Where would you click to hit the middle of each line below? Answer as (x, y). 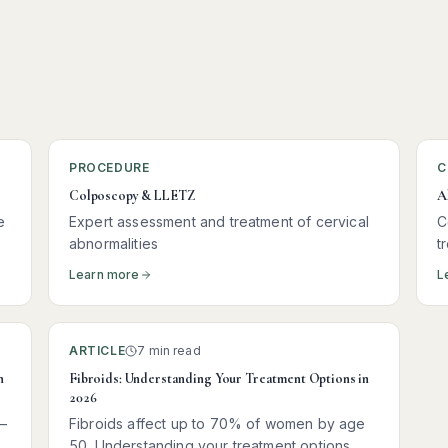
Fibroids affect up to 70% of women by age (217, 423)
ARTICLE (97, 350)
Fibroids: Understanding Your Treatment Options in (219, 378)
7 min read (169, 350)
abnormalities (114, 243)
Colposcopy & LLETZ (132, 195)
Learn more (104, 274)
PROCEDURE (109, 167)
